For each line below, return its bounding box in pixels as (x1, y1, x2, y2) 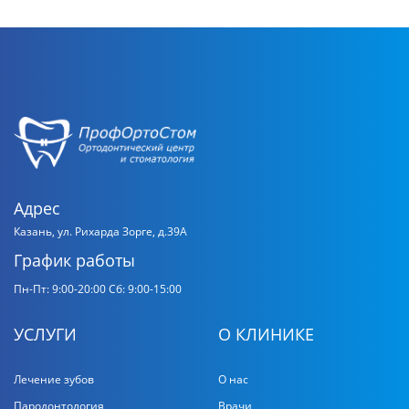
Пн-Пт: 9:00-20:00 (14, 281, 106, 297)
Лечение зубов (14, 372, 94, 387)
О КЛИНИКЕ (218, 323, 314, 346)
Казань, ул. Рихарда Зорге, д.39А (14, 224, 187, 239)
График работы (14, 249, 135, 272)
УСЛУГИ (14, 323, 77, 346)
